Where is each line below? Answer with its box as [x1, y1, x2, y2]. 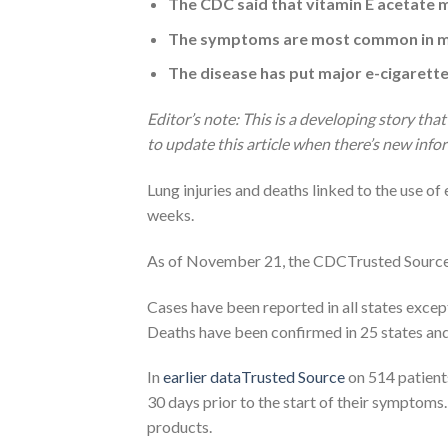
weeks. [147, 204, 194, 224]
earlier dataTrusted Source [163, 367, 345, 387]
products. [147, 417, 212, 437]
